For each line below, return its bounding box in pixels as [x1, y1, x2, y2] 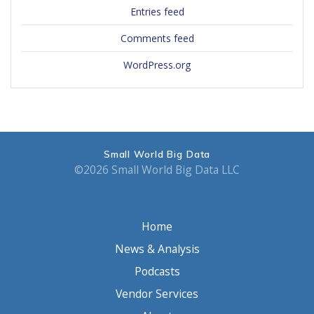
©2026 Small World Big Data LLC [74, 162, 240, 177]
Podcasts [134, 264, 180, 279]
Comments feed [120, 32, 194, 46]
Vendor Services [116, 286, 198, 301]
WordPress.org [123, 58, 191, 72]
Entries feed [130, 5, 184, 19]
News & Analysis [114, 241, 200, 257]
